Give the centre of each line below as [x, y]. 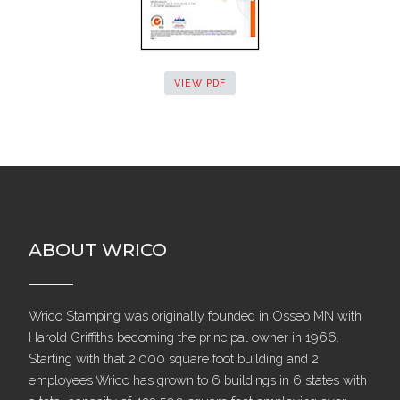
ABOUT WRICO [98, 250]
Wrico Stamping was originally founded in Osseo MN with [195, 315]
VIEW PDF [200, 83]
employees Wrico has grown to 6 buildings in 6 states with [198, 379]
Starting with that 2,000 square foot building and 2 [174, 358]
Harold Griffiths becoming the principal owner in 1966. [184, 337]
